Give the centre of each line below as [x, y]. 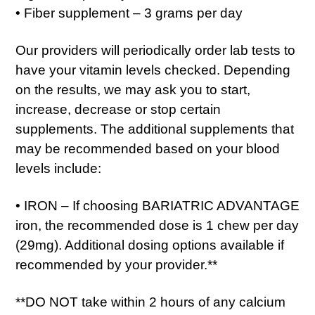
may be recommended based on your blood [148, 149]
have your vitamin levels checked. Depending [153, 70]
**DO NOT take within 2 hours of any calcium [150, 302]
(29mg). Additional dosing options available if [150, 245]
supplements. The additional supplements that [155, 129]
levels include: [58, 168]
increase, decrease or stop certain [118, 109]
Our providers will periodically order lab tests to [155, 50]
